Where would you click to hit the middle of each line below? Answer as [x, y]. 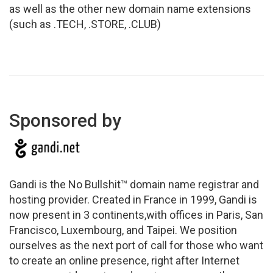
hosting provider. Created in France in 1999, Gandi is [133, 200]
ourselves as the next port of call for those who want [136, 246]
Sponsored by [65, 120]
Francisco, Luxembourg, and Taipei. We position [123, 230]
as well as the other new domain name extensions [130, 9]
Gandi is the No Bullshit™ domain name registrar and [134, 185]
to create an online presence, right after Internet [124, 261]
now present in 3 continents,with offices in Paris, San [136, 215]
